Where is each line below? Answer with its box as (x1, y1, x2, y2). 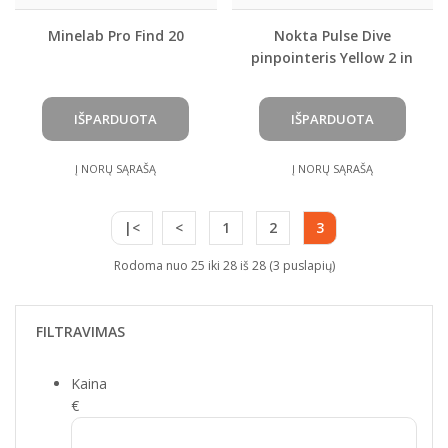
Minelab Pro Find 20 (47, 26, 184, 46)
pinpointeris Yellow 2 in (251, 48, 414, 68)
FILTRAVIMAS (36, 322, 125, 342)
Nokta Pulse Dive (273, 26, 391, 46)
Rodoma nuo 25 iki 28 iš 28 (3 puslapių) (113, 257, 335, 275)
